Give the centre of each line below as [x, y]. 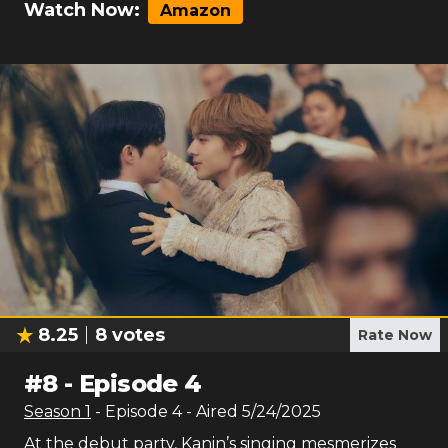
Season [54, 411]
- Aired [210, 411]
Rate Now [395, 335]
